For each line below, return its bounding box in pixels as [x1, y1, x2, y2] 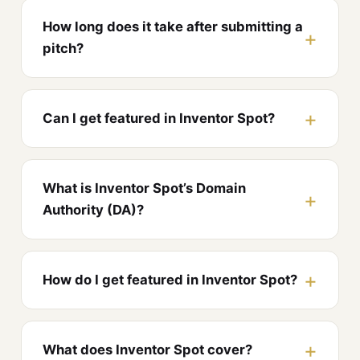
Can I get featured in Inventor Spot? [43, 110, 275, 127]
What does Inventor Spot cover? [43, 342, 252, 358]
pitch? [43, 40, 84, 57]
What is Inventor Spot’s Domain [43, 180, 246, 197]
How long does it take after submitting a [43, 18, 303, 35]
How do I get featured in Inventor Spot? [43, 272, 297, 288]
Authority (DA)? [43, 202, 144, 219]
